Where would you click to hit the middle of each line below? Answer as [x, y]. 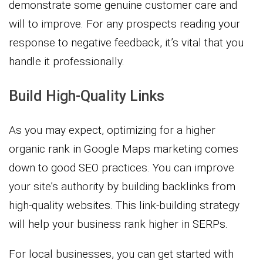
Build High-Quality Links [87, 96]
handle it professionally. [67, 61]
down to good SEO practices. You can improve [122, 167]
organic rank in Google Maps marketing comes [124, 149]
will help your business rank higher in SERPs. [118, 224]
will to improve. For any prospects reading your [124, 23]
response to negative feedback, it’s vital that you [126, 42]
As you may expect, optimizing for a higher [112, 130]
